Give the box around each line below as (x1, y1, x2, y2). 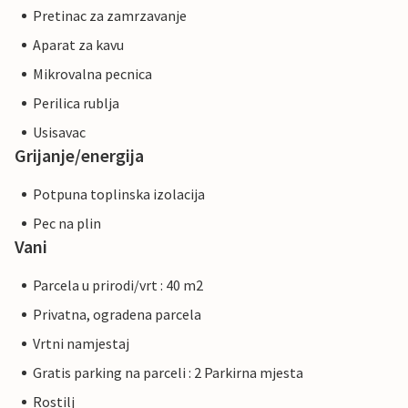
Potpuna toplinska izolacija (33, 185, 205, 204)
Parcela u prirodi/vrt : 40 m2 (33, 276, 203, 295)
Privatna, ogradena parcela (33, 305, 201, 324)
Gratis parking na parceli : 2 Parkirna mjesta (33, 363, 303, 382)
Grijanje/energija (15, 144, 144, 168)
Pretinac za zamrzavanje (33, 6, 187, 25)
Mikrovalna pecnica (33, 65, 152, 84)
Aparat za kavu (33, 36, 124, 55)
